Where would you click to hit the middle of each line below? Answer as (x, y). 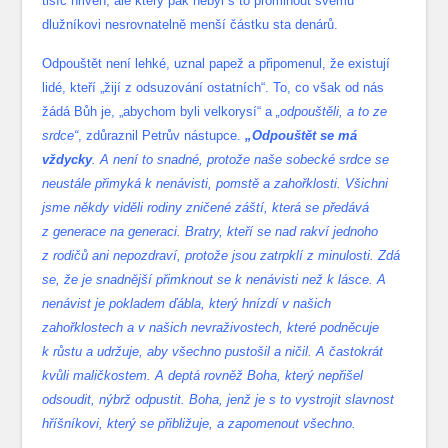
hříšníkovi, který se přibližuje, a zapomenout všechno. (199, 424)
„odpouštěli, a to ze (332, 112)
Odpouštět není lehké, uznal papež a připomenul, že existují (216, 64)
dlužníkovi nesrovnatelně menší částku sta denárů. (190, 25)
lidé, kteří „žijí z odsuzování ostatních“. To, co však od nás (213, 88)
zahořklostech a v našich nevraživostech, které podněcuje (211, 328)
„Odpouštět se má (301, 136)
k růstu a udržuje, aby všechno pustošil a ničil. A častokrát (213, 352)
